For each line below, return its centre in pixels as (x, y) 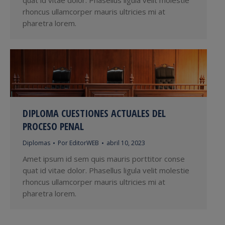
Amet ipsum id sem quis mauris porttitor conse (104, 159)
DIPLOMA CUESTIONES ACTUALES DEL (94, 114)
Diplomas (36, 143)
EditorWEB (84, 143)
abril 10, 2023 (126, 143)
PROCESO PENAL (53, 127)
